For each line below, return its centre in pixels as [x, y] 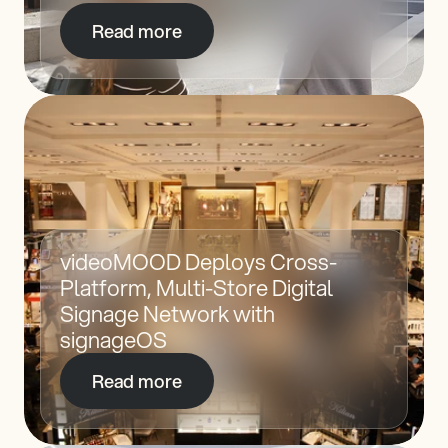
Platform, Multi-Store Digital [196, 287]
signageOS [113, 339]
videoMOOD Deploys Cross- [198, 261]
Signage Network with [167, 313]
